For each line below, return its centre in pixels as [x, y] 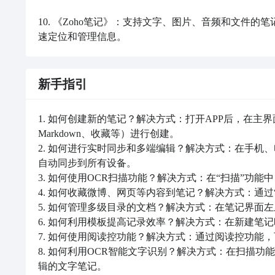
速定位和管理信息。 [82, 37]
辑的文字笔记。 [72, 266]
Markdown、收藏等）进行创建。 [109, 134]
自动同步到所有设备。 [87, 163]
